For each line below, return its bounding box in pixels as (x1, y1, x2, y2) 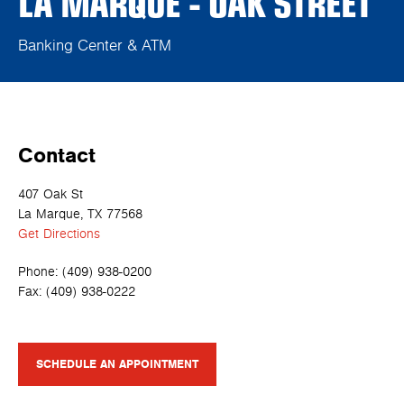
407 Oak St (18, 186, 83, 202)
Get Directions (18, 225, 100, 242)
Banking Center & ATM (18, 36, 171, 55)
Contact (18, 142, 96, 169)
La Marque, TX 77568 (18, 206, 142, 222)
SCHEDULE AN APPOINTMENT (36, 356, 198, 372)
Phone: (18, 263, 62, 280)
